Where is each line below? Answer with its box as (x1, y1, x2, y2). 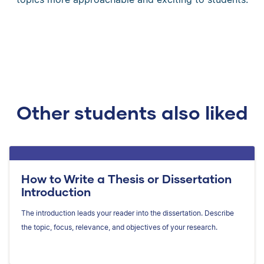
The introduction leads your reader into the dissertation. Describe (21, 209, 234, 218)
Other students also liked (16, 101, 248, 124)
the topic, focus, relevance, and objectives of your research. (21, 223, 217, 232)
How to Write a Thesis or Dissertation (21, 171, 232, 186)
